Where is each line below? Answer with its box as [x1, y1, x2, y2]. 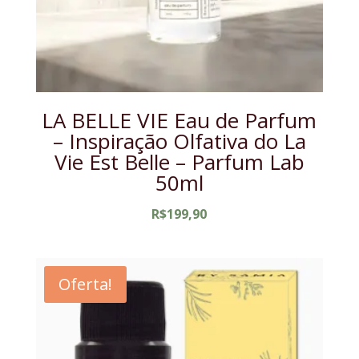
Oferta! [58, 273, 112, 296]
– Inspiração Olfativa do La [52, 126, 306, 155]
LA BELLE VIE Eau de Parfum [42, 105, 317, 135]
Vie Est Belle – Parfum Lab [54, 147, 305, 176]
